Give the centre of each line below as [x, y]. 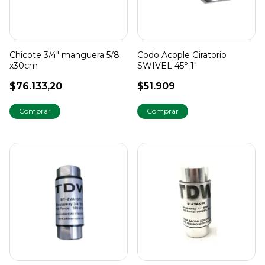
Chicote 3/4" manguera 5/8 [64, 55]
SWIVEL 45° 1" [167, 65]
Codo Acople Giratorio [182, 55]
